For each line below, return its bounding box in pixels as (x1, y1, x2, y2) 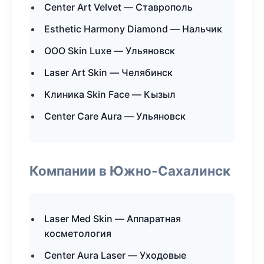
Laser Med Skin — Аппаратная (44, 213, 181, 225)
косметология (44, 227, 111, 239)
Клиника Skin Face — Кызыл (44, 88, 176, 100)
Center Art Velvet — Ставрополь (44, 1, 193, 13)
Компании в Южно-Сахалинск (29, 163, 230, 179)
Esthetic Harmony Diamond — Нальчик (44, 23, 222, 35)
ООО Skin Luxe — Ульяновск (44, 45, 175, 57)
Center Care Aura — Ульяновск (44, 110, 186, 122)
